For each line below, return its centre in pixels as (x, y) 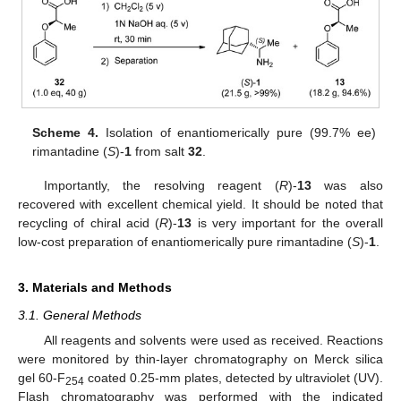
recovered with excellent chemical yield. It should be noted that (200, 205)
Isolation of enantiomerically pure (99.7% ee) (237, 133)
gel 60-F (42, 378)
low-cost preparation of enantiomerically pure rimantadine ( (185, 242)
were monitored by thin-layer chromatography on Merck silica (200, 359)
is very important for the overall (288, 223)
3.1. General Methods (80, 316)
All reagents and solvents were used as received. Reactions (213, 341)
